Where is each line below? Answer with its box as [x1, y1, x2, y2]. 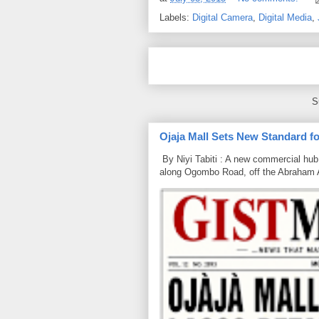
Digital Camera [192, 11, 253, 23]
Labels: [159, 11, 192, 23]
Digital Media [258, 11, 312, 23]
